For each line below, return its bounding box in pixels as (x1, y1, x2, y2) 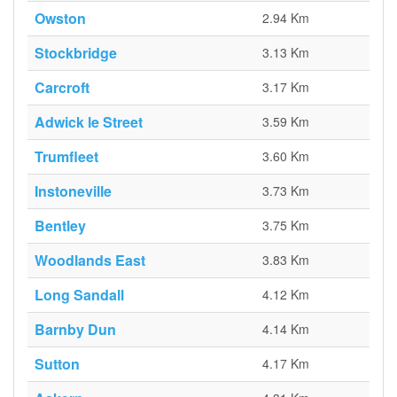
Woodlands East (35, 250, 145, 270)
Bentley (35, 215, 86, 236)
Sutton (35, 354, 80, 374)
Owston (35, 8, 86, 28)
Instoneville (35, 181, 112, 201)
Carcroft (35, 77, 90, 97)
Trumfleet (35, 146, 98, 167)
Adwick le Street (35, 112, 143, 132)
